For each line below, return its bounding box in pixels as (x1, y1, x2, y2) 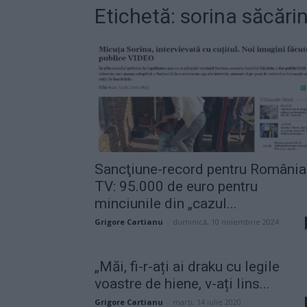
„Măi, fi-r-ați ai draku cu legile (95, 258, 280, 275)
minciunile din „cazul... (95, 195, 237, 212)
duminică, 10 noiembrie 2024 (173, 216, 279, 227)
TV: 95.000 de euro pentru (95, 177, 258, 195)
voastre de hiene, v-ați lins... (95, 275, 270, 292)
